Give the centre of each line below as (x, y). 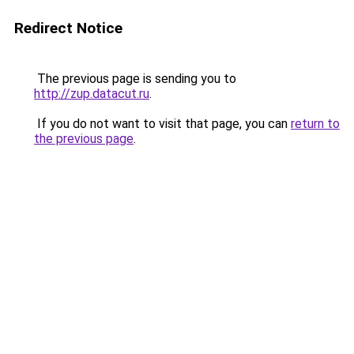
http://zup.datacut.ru (92, 94)
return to (315, 124)
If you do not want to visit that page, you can (162, 124)
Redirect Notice (68, 28)
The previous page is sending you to (135, 79)
